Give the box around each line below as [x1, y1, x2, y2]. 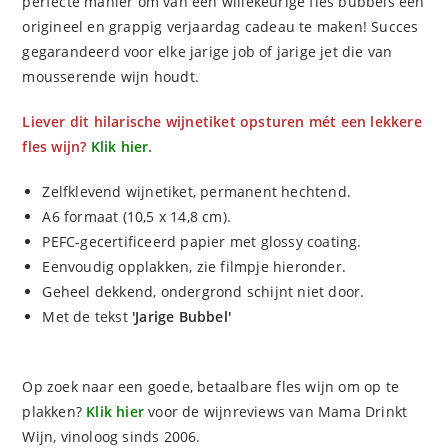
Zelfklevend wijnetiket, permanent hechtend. [42, 181, 352, 201]
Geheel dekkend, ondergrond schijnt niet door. [42, 281, 365, 301]
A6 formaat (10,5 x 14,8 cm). [42, 206, 232, 226]
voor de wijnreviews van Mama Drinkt [144, 401, 408, 421]
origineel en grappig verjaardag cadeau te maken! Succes [22, 16, 419, 36]
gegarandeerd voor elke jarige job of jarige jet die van [22, 41, 393, 61]
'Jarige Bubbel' [132, 306, 232, 326]
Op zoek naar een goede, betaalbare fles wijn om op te [22, 376, 400, 396]
